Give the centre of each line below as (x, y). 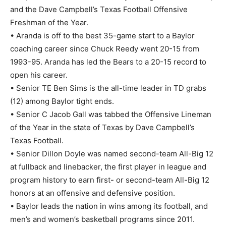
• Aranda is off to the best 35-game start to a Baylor (102, 35)
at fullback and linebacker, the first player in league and (108, 166)
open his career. (39, 75)
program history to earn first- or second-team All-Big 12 (110, 180)
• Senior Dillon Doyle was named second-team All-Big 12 (112, 153)
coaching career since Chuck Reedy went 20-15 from (105, 48)
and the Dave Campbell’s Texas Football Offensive (99, 9)
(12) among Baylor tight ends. (62, 101)
